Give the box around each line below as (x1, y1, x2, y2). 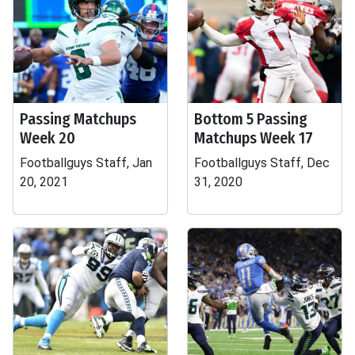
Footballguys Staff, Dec (194, 155, 330, 170)
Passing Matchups (20, 109, 136, 128)
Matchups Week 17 (194, 128, 313, 147)
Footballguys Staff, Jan (20, 155, 152, 170)
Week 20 (20, 128, 75, 147)
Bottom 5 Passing (194, 109, 307, 128)
